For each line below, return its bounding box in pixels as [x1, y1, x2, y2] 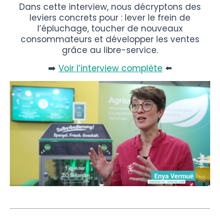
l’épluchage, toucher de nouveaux [37, 23, 183, 34]
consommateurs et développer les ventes [21, 33, 199, 45]
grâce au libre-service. [62, 44, 158, 56]
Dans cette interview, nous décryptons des [19, 1, 201, 13]
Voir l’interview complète [58, 62, 163, 74]
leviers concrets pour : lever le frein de [29, 12, 191, 24]
